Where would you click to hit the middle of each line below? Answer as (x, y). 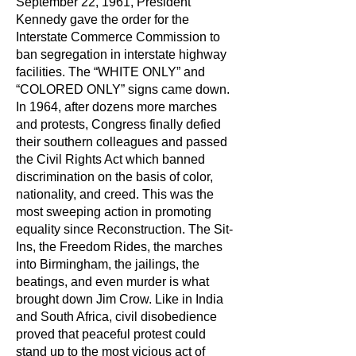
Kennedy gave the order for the (103, 19)
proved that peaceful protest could (111, 334)
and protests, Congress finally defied (118, 124)
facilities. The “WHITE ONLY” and (110, 72)
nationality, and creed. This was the (115, 194)
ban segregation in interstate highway (121, 54)
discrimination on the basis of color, (114, 177)
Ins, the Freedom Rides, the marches (119, 247)
